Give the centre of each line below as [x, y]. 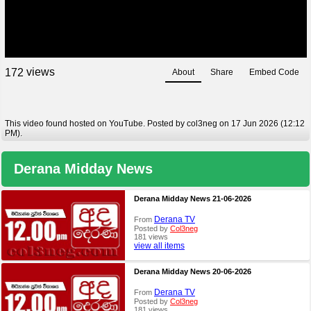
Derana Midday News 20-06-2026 [192, 272]
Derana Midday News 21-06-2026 [192, 199]
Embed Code [275, 73]
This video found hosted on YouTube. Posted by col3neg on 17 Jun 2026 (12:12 [154, 124]
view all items [159, 246]
